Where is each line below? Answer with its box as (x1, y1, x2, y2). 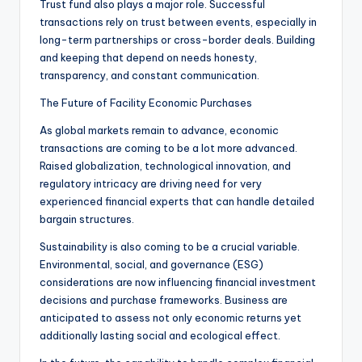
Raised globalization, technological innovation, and (40, 159, 291, 173)
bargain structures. (40, 213, 134, 226)
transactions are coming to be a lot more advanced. (40, 141, 297, 155)
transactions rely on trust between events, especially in (40, 15, 317, 29)
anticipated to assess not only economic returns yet (40, 311, 301, 325)
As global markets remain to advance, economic (40, 124, 279, 137)
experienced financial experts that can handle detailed (40, 195, 314, 208)
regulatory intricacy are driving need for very (40, 177, 262, 191)
